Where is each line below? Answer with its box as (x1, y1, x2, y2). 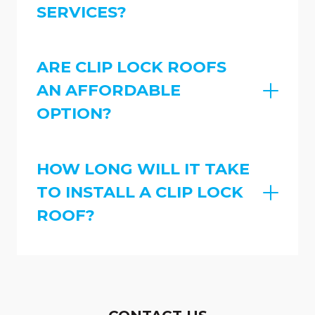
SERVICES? (37, 1, 127, 22)
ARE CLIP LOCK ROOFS (37, 57, 226, 77)
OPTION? (37, 103, 112, 124)
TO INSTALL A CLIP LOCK (37, 182, 243, 202)
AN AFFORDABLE (37, 80, 181, 101)
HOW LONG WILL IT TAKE (37, 159, 250, 179)
